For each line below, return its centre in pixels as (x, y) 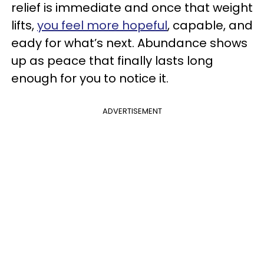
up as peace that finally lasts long (112, 61)
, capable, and (210, 25)
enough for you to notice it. (90, 78)
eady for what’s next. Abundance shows (129, 43)
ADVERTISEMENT (132, 111)
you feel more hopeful (102, 25)
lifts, (24, 25)
